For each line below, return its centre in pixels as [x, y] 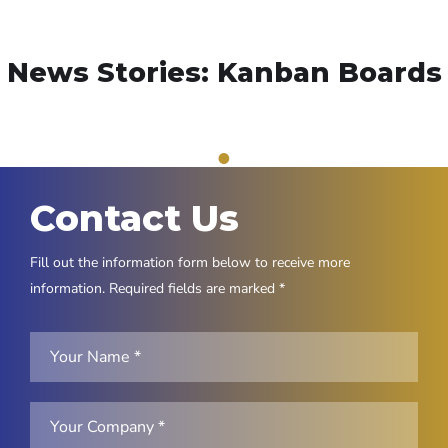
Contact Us [134, 217]
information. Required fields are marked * [157, 288]
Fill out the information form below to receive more [190, 262]
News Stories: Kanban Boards [224, 72]
